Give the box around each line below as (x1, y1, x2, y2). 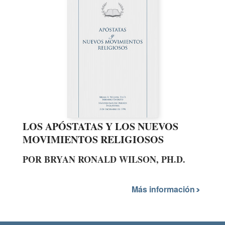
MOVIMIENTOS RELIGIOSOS (23, 132, 164, 147)
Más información (132, 183, 197, 195)
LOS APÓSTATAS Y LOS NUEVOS (23, 119, 178, 134)
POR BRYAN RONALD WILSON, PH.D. (23, 152, 185, 166)
